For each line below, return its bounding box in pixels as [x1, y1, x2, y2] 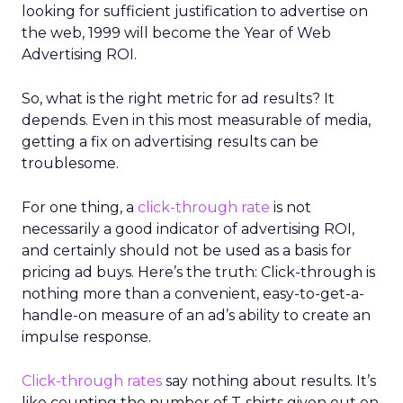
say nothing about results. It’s [162, 372, 376, 390]
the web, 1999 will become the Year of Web [22, 24, 331, 41]
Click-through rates [22, 372, 162, 390]
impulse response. [22, 328, 151, 345]
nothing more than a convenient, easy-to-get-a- [22, 285, 364, 302]
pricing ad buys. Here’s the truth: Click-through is [22, 264, 375, 281]
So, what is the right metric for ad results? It [22, 90, 335, 107]
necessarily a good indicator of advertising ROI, [22, 220, 354, 237]
